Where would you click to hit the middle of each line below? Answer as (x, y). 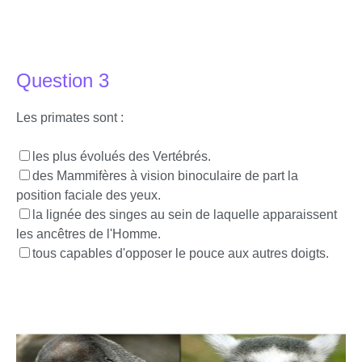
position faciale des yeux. (88, 195)
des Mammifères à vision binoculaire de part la (165, 176)
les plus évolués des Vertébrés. (122, 156)
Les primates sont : (70, 118)
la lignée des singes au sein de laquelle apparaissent (185, 215)
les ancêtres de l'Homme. (88, 234)
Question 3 (63, 80)
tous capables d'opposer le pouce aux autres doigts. (181, 253)
